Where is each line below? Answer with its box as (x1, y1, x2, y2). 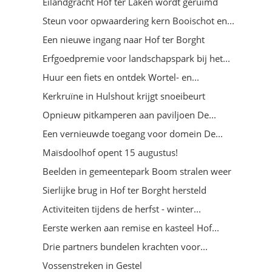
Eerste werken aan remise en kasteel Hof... (42, 221, 219, 234)
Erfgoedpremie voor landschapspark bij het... (42, 52, 230, 64)
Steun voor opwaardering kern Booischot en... (42, 14, 234, 27)
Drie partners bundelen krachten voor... (42, 240, 208, 253)
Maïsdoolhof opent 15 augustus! (42, 146, 178, 158)
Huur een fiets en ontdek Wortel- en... (42, 70, 199, 83)
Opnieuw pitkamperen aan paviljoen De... (42, 108, 216, 121)
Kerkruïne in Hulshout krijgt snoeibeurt (42, 89, 205, 102)
